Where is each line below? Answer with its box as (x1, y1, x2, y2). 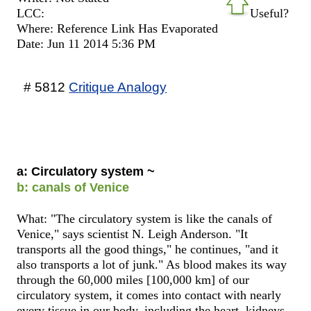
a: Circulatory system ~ (17, 164, 155, 178)
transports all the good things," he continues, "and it (17, 242, 279, 256)
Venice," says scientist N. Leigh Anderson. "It (17, 226, 249, 241)
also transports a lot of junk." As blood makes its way (17, 257, 287, 271)
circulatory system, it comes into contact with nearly (17, 287, 282, 302)
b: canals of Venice (17, 180, 130, 194)
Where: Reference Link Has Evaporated (17, 21, 219, 35)
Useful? (249, 6, 289, 20)
